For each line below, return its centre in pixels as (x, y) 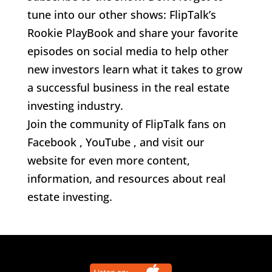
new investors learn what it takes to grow (134, 69)
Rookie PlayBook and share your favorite (132, 32)
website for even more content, (108, 160)
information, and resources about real (126, 178)
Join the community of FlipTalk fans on (126, 124)
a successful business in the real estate (128, 87)
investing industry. (75, 105)
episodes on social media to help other (128, 51)
